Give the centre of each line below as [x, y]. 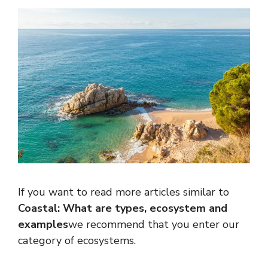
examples [43, 224]
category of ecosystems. [77, 240]
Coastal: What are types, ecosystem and [123, 208]
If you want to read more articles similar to [124, 192]
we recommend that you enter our [154, 224]
